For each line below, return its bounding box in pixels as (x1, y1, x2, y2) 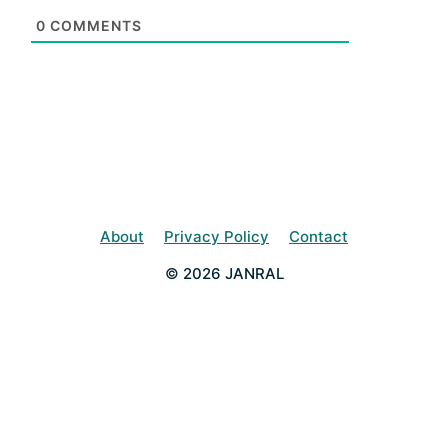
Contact (289, 227, 348, 246)
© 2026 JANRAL (164, 264, 284, 283)
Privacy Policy (164, 227, 269, 246)
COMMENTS (46, 17, 142, 34)
